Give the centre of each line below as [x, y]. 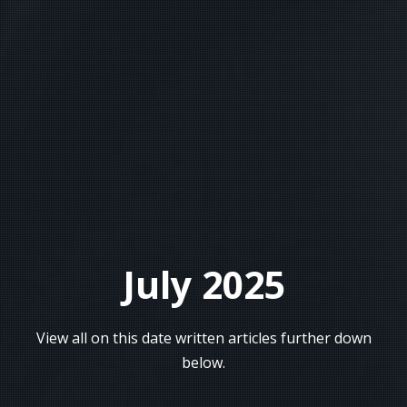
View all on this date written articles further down [203, 338]
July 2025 [203, 284]
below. [203, 362]
